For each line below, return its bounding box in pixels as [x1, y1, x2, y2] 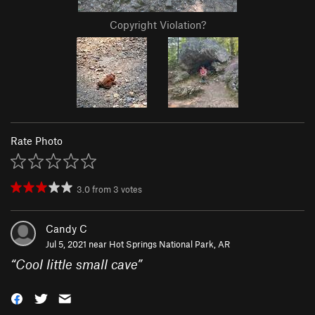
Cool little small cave [15, 256, 137, 273]
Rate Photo [11, 134, 63, 148]
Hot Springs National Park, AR [109, 238, 230, 250]
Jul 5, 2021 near [46, 238, 109, 250]
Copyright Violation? [109, 18, 206, 32]
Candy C [46, 222, 87, 236]
